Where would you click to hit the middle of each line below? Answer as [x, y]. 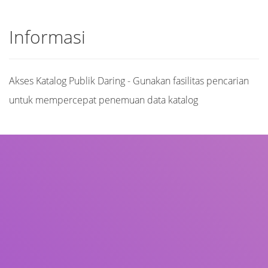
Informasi [47, 37]
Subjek [26, 245]
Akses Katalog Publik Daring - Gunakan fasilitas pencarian [129, 81]
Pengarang [33, 210]
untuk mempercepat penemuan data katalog [103, 100]
